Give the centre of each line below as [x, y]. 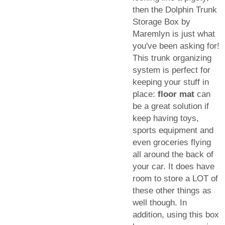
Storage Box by [161, 22]
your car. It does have [174, 167]
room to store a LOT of [175, 179]
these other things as [172, 191]
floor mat [176, 94]
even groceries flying [172, 143]
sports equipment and [173, 131]
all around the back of [173, 155]
